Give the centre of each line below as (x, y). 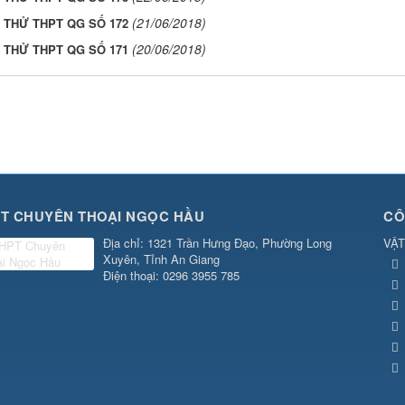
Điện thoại (129, 276)
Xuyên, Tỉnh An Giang (161, 259)
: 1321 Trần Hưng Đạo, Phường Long (235, 243)
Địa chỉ (121, 243)
